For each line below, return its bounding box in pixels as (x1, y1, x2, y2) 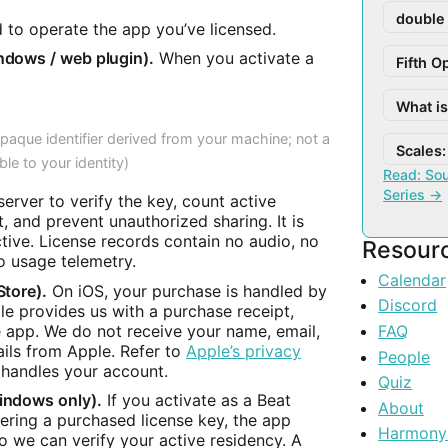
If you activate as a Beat (101, 390, 291, 411)
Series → (383, 186, 443, 204)
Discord (378, 295, 438, 316)
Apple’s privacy (186, 340, 301, 361)
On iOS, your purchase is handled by (46, 280, 327, 301)
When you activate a (154, 48, 314, 69)
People (378, 346, 431, 367)
